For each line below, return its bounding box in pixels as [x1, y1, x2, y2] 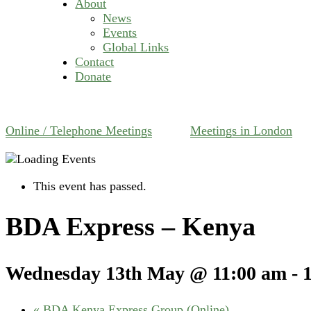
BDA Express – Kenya [6, 212, 255, 242]
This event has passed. [33, 178, 146, 193]
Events [103, 26, 137, 40]
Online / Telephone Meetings [6, 124, 152, 138]
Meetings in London [190, 124, 292, 138]
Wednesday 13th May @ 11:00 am [6, 262, 287, 284]
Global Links [103, 40, 169, 55]
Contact [75, 55, 115, 69]
